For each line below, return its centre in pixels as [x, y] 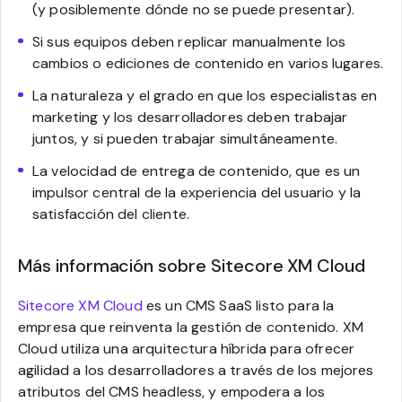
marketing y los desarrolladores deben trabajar [190, 117]
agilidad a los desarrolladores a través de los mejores [196, 370]
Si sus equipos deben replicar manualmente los [189, 41]
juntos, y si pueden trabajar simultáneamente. [185, 138]
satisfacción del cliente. [111, 214]
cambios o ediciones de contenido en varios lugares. [208, 63]
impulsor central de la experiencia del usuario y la [197, 192]
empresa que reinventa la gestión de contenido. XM [191, 327]
